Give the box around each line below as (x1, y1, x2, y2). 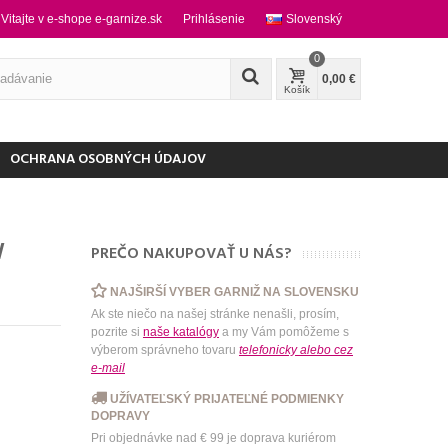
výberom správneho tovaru (90, 342, 239, 357)
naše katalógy (142, 324, 219, 339)
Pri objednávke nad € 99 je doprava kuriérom (90, 431, 336, 446)
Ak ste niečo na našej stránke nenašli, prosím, (90, 306, 339, 321)
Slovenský (286, 12, 342, 26)
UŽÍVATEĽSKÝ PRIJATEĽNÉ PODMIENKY (109, 391, 344, 406)
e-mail (90, 360, 125, 375)
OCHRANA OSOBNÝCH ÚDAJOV (10, 147, 206, 171)
